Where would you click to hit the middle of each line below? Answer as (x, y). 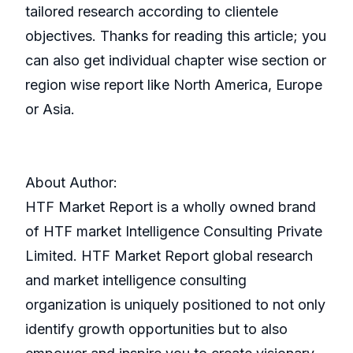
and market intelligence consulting (136, 281)
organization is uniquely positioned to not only (175, 305)
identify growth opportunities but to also (156, 329)
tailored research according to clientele (152, 12)
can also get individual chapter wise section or (176, 61)
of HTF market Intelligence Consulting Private (174, 232)
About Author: (71, 183)
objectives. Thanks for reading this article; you (176, 36)
